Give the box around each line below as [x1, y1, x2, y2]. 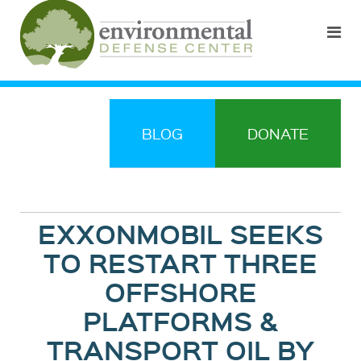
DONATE [247, 123, 309, 143]
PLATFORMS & [83, 302, 278, 338]
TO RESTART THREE [44, 244, 317, 280]
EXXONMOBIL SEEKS [38, 215, 323, 251]
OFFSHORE [104, 273, 257, 309]
